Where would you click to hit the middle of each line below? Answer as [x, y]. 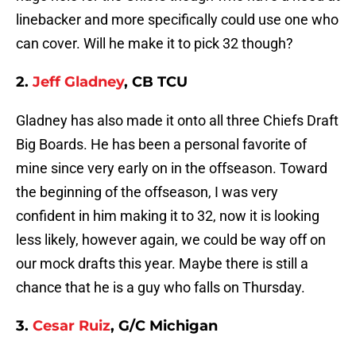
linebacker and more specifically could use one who [177, 20]
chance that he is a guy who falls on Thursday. [161, 288]
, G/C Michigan [164, 326]
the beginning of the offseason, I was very [147, 192]
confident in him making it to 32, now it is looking [168, 216]
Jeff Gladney [78, 82]
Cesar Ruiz [72, 326]
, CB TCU [156, 82]
